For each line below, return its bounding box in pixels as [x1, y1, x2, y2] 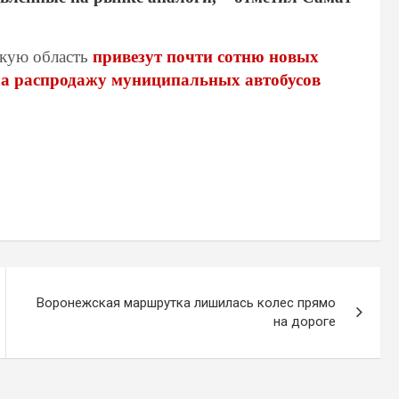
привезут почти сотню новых [93, 46, 319, 66]
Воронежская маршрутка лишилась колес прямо [37, 294, 337, 311]
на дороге [273, 313, 337, 330]
